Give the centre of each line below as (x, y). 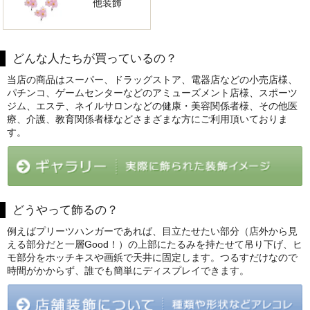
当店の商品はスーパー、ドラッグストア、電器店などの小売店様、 (152, 80)
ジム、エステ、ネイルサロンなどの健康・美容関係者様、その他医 (152, 106)
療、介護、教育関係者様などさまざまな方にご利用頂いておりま (147, 119)
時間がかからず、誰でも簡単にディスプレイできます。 (128, 271)
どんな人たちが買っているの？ (95, 59)
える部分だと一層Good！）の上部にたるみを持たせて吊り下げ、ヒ (155, 245)
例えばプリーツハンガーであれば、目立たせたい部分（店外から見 (152, 231)
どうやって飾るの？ (65, 210)
